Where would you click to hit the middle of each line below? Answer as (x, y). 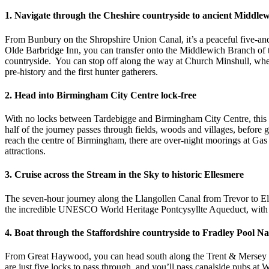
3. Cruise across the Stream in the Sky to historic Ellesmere (124, 175)
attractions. (25, 151)
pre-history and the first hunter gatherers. (81, 71)
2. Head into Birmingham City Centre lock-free (101, 95)
